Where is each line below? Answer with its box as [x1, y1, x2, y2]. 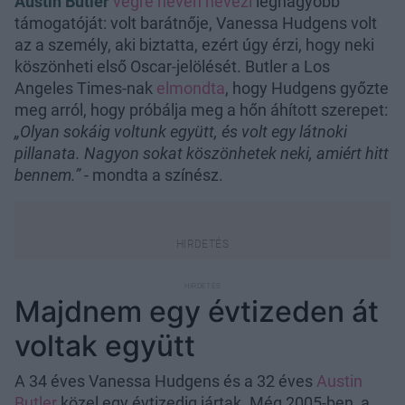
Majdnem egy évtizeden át [14, 293, 379, 329]
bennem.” [14, 165, 80, 184]
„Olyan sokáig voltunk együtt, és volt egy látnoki [14, 121, 347, 141]
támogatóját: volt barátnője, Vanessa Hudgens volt [14, 13, 377, 33]
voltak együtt [14, 327, 195, 363]
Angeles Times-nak [14, 78, 156, 98]
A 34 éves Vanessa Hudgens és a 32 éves [14, 371, 316, 391]
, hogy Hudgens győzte [225, 78, 389, 98]
